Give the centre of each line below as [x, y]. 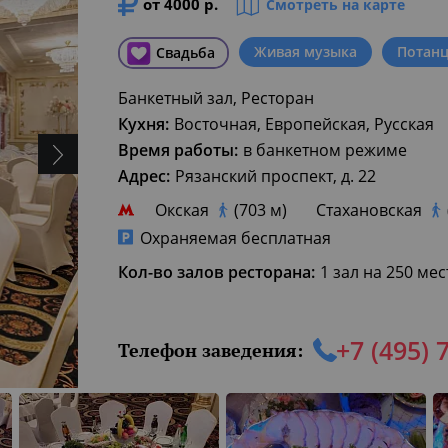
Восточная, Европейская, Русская [304, 124]
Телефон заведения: [210, 349]
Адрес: [144, 176]
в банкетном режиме [325, 150]
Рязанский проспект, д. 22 [275, 176]
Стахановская [369, 210]
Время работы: [178, 150]
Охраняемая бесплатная [235, 238]
